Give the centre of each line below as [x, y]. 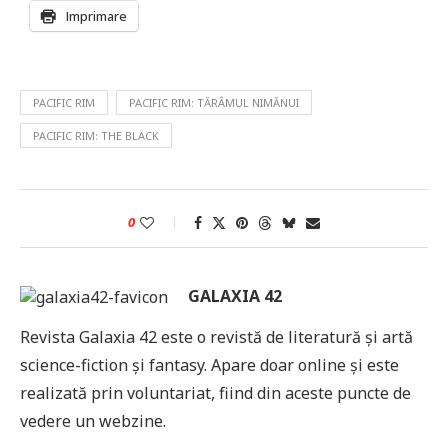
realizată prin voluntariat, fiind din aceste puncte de [215, 392]
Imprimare [96, 15]
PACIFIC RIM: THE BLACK [96, 135]
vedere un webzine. [93, 420]
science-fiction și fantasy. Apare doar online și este [209, 364]
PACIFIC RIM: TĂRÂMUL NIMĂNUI [214, 102]
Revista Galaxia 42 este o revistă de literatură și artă [216, 336]
